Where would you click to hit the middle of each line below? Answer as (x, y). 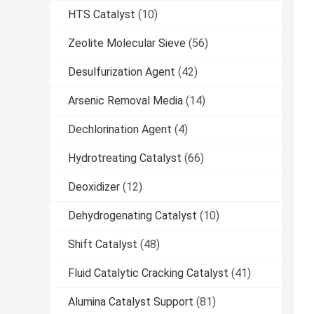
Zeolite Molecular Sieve (127, 43)
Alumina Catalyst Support (131, 302)
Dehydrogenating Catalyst (132, 216)
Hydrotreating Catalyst (125, 158)
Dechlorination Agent (120, 130)
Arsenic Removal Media (125, 101)
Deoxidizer (94, 187)
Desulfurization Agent (122, 72)
